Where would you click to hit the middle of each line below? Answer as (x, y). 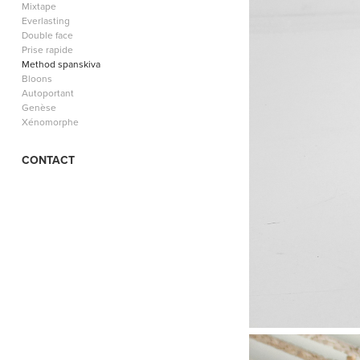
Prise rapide (47, 49)
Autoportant (47, 93)
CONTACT (48, 160)
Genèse (39, 107)
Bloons (37, 78)
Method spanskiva (61, 64)
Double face (47, 35)
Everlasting (45, 20)
